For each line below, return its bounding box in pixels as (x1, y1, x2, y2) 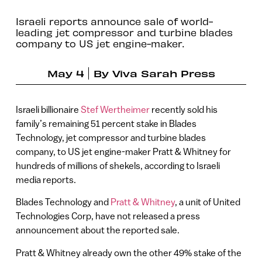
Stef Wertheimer (80, 104, 150, 115)
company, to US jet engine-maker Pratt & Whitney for (15, 146, 231, 157)
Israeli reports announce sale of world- (15, 15, 213, 27)
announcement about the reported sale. (15, 225, 180, 236)
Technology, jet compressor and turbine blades (15, 132, 206, 143)
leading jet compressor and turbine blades (15, 26, 233, 38)
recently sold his (149, 104, 218, 115)
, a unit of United (174, 196, 240, 208)
